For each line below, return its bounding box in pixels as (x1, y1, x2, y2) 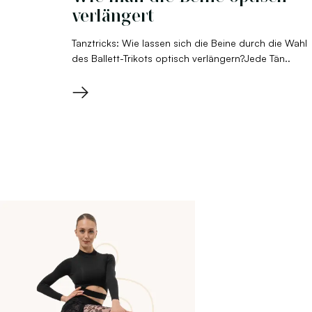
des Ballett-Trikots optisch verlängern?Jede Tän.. (72, 52, 290, 64)
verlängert (72, 5, 154, 26)
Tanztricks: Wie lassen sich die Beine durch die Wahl (72, 36, 307, 49)
